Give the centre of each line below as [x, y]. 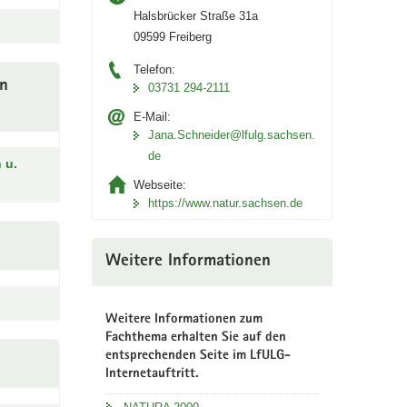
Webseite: [159, 185]
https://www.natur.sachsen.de [225, 203]
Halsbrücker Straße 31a [195, 16]
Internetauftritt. [152, 373]
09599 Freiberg [172, 37]
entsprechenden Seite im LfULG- [198, 355]
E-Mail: [152, 117]
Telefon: [154, 69]
